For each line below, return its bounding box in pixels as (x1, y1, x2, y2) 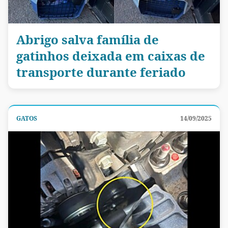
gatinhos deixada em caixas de (16, 47, 205, 64)
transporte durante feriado (16, 63, 186, 80)
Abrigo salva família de (16, 31, 159, 48)
